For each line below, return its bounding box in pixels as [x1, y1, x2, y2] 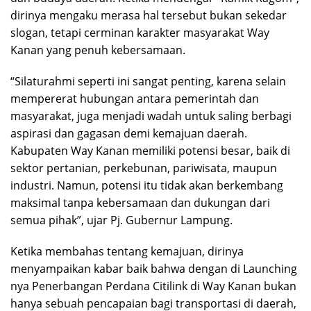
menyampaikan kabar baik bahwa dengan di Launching [10, 260, 297, 276]
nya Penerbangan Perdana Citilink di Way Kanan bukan [10, 278, 296, 294]
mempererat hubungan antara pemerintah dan [10, 90, 259, 106]
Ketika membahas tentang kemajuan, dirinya [10, 243, 244, 259]
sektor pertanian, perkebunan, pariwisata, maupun [10, 160, 277, 176]
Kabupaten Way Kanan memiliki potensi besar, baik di [10, 142, 290, 158]
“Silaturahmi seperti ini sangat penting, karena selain [10, 73, 286, 89]
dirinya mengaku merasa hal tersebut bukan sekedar [10, 7, 287, 23]
